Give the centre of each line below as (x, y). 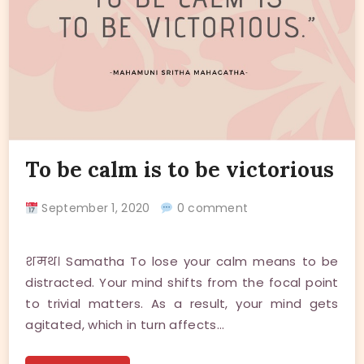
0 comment (211, 208)
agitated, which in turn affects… (125, 325)
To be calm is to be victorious (180, 170)
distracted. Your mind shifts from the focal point (182, 283)
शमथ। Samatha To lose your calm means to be (182, 262)
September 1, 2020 (100, 208)
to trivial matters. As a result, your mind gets (182, 304)
